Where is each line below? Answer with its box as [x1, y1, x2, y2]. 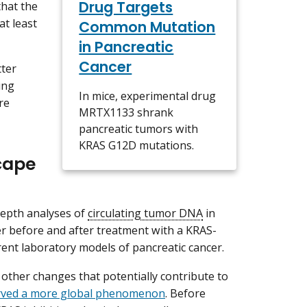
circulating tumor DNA [88, 206, 203, 221]
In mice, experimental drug [79, 88, 217, 103]
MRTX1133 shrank [79, 104, 174, 120]
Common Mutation [79, 16, 216, 37]
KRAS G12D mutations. [79, 137, 195, 153]
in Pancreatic [79, 36, 174, 57]
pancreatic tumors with [79, 121, 199, 136]
